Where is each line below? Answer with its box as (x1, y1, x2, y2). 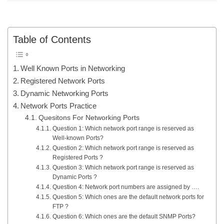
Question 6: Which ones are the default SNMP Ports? (52, 212, 195, 220)
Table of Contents (13, 33, 91, 45)
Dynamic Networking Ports (20, 88, 109, 97)
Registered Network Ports (20, 76, 105, 85)
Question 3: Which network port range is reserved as (52, 163, 194, 171)
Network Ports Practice (20, 101, 97, 110)
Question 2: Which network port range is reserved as (52, 144, 194, 151)
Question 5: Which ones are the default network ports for (52, 193, 204, 200)
